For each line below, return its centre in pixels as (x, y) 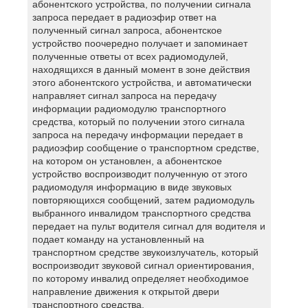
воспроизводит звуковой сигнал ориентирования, (143, 265)
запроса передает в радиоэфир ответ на (124, 17)
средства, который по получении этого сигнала (138, 121)
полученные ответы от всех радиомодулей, (130, 56)
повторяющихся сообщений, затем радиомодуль (143, 200)
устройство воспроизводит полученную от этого (140, 174)
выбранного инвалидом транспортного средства (141, 213)
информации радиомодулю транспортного (129, 108)
